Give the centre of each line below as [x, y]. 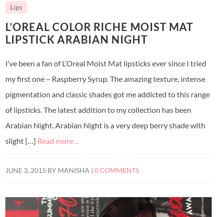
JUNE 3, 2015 [26, 170]
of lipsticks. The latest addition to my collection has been [99, 109]
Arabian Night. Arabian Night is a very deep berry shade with [106, 125]
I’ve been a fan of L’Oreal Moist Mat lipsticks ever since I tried [106, 63]
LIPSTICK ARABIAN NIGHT [77, 39]
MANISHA [74, 170]
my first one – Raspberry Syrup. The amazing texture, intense [106, 78]
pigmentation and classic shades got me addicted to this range [108, 94]
